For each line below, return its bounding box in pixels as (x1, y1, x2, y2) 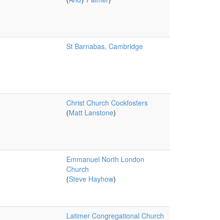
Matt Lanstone (68, 108, 113, 117)
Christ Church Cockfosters (66, 98, 148, 108)
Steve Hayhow (68, 174, 113, 184)
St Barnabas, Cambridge (66, 41, 143, 51)
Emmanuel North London (66, 154, 144, 164)
